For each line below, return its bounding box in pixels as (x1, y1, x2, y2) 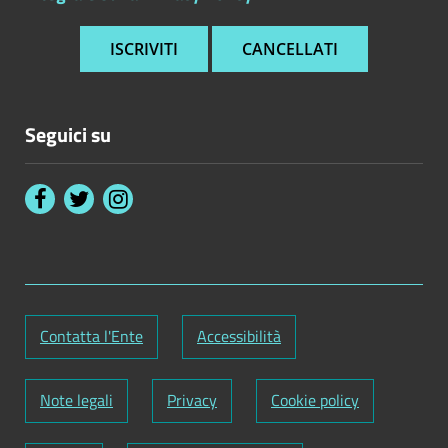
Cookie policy (271, 388, 359, 412)
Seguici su (25, 119, 111, 150)
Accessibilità (197, 324, 281, 348)
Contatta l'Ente (40, 324, 143, 348)
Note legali (40, 388, 113, 412)
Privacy (167, 388, 217, 412)
